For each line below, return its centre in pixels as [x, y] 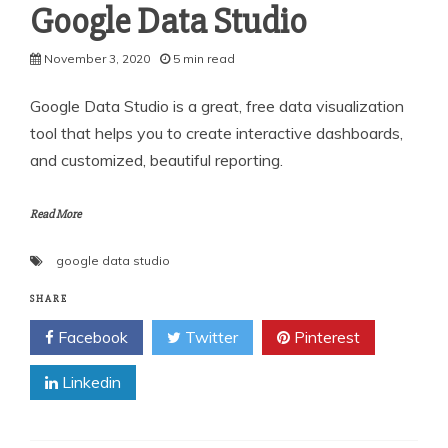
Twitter [209, 336]
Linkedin [89, 381]
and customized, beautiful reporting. [156, 159]
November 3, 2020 [97, 58]
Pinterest [325, 336]
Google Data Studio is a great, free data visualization [217, 105]
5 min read [204, 58]
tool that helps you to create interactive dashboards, [216, 132]
